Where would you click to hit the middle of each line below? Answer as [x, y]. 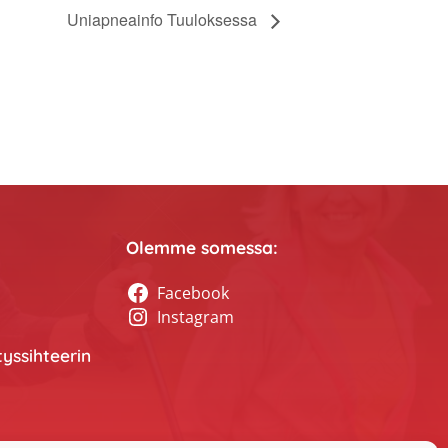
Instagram [196, 316]
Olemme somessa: [201, 247]
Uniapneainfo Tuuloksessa [164, 20]
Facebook [193, 292]
